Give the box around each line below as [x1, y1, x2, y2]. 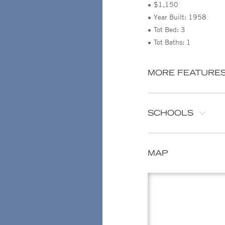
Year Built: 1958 [154, 12, 206, 21]
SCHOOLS [148, 107, 193, 118]
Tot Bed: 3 [154, 25, 185, 34]
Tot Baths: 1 [154, 37, 191, 46]
